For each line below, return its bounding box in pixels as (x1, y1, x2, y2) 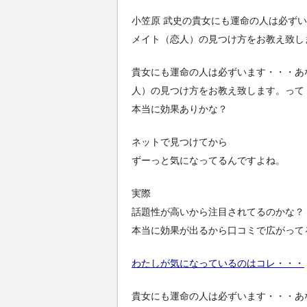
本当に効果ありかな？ (132, 103, 228, 114)
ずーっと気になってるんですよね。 (132, 154, 285, 166)
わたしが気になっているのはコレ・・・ (132, 258, 304, 269)
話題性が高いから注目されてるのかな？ (132, 206, 304, 217)
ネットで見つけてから (132, 136, 228, 147)
